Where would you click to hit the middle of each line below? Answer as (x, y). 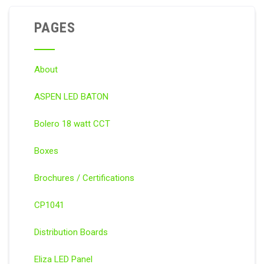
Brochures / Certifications (84, 178)
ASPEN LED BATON (71, 97)
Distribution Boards (71, 232)
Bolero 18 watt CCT (72, 124)
